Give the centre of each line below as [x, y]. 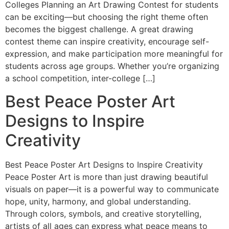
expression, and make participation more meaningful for [114, 54]
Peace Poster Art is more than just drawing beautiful [107, 177]
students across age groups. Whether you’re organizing [112, 66]
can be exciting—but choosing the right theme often [107, 17]
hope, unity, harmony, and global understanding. [98, 201]
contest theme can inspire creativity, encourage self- [107, 42]
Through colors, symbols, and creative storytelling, [103, 213]
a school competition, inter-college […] [80, 78]
